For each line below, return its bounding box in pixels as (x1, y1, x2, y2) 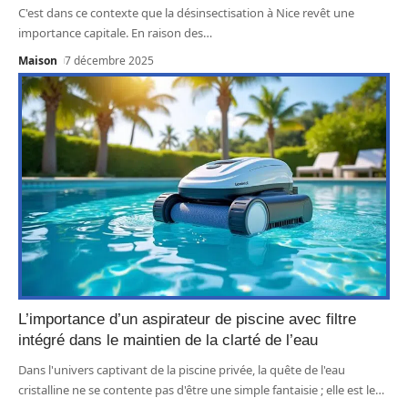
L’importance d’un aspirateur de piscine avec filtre (18, 310, 356, 328)
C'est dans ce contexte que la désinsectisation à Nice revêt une (18, 4, 354, 21)
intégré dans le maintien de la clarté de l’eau (18, 331, 318, 349)
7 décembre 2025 (65, 52, 155, 68)
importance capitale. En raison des (18, 24, 203, 41)
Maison (18, 52, 57, 68)
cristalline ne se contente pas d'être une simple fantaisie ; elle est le (18, 381, 375, 398)
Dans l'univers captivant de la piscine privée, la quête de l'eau (18, 361, 345, 378)
